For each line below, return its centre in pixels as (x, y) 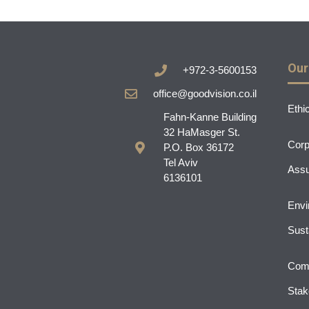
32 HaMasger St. (202, 132)
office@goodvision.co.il (205, 93)
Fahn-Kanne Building (210, 117)
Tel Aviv (181, 162)
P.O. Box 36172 (199, 147)
